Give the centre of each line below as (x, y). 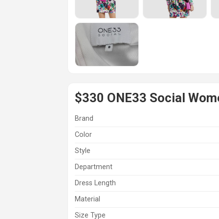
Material (88, 199)
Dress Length (95, 183)
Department (94, 167)
